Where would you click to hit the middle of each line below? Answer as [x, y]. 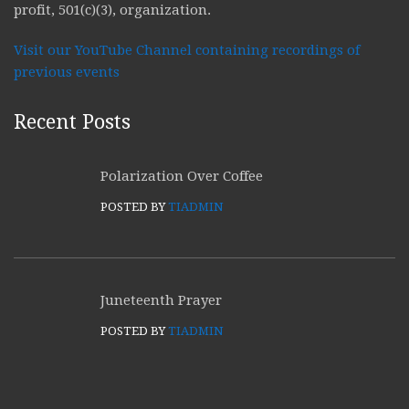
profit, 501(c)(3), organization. [112, 10]
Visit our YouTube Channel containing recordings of [187, 50]
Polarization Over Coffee [182, 176]
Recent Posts [72, 122]
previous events [67, 72]
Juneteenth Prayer [161, 300]
